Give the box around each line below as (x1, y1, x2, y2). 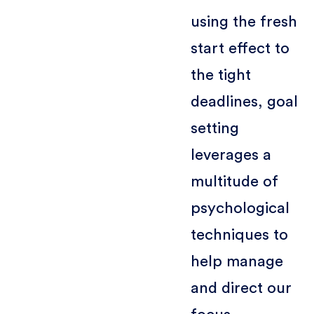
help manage (190, 253, 283, 269)
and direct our (190, 280, 292, 296)
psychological (190, 200, 289, 216)
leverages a (190, 146, 271, 163)
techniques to (190, 226, 288, 243)
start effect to (190, 40, 289, 56)
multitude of (190, 173, 278, 189)
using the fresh (190, 13, 297, 29)
